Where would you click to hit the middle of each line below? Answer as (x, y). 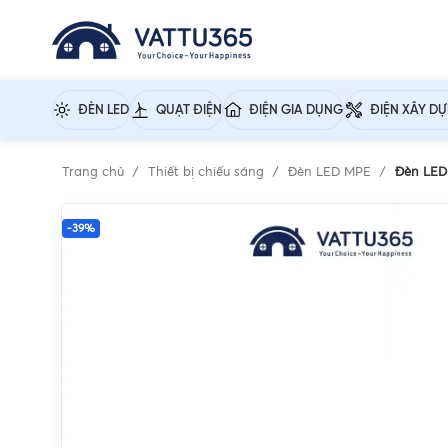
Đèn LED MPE (331, 172)
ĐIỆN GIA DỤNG (296, 110)
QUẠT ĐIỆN (189, 110)
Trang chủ (95, 172)
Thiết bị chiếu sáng (208, 172)
